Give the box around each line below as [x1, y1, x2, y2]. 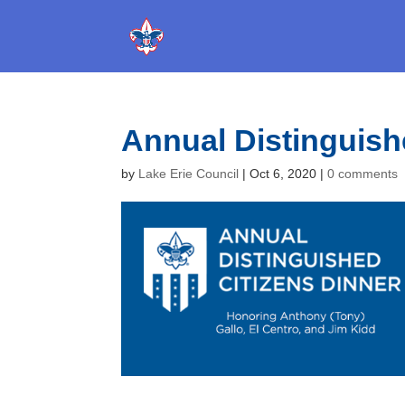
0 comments [327, 166, 399, 181]
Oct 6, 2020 [250, 166, 317, 181]
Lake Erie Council [138, 166, 240, 181]
